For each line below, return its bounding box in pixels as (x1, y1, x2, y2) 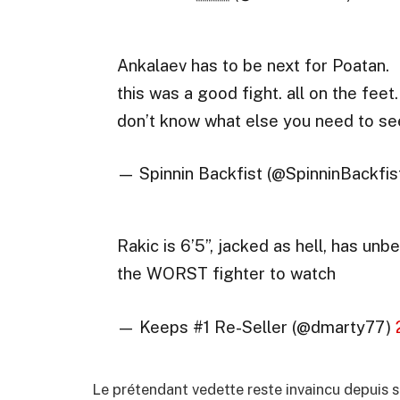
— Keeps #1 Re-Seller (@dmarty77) (116, 316, 396, 337)
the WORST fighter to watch (116, 263, 336, 284)
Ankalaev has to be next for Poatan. (116, 54, 389, 75)
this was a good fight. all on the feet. (116, 82, 398, 103)
